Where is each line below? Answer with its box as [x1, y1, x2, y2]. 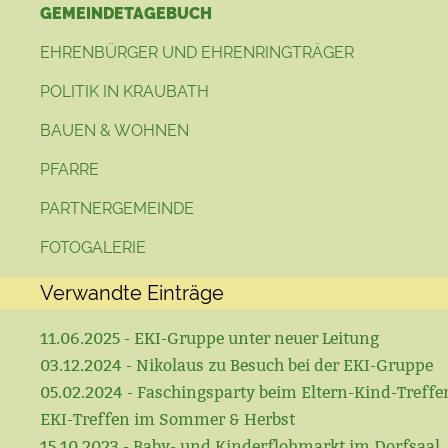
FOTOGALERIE [40, 238, 146, 257]
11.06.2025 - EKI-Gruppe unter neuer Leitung [40, 329, 379, 348]
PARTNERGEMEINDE [40, 199, 194, 218]
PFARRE [40, 160, 99, 179]
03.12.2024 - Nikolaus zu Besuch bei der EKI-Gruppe [40, 356, 433, 375]
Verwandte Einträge [40, 281, 224, 305]
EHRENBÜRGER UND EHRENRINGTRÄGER [40, 43, 354, 62]
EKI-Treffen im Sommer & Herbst [40, 410, 295, 429]
